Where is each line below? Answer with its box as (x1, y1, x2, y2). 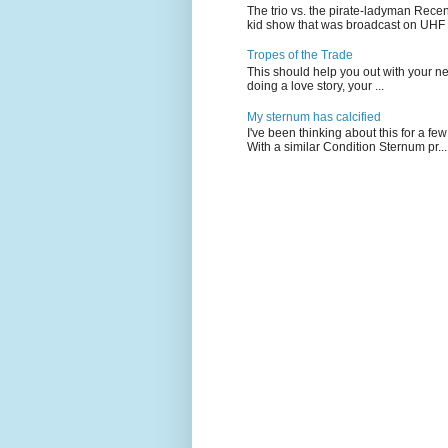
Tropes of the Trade (247, 48, 353, 63)
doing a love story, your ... (247, 78, 384, 93)
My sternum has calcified (247, 109, 381, 124)
